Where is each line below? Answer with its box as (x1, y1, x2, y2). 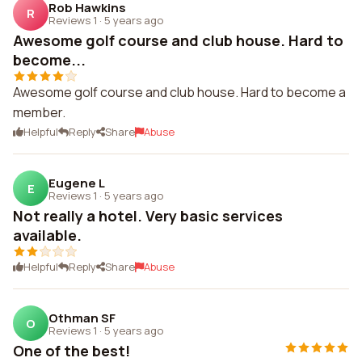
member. (13, 103, 65, 121)
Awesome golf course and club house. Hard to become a (13, 83, 346, 101)
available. (13, 225, 82, 245)
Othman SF (48, 309, 116, 326)
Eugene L (48, 174, 105, 192)
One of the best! (13, 341, 130, 360)
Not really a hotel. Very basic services (13, 206, 283, 225)
